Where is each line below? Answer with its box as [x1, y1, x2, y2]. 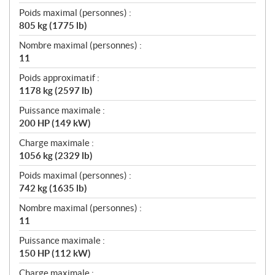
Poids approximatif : [19, 72, 99, 83]
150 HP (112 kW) [19, 248, 91, 258]
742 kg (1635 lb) [19, 183, 87, 193]
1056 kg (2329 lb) [19, 150, 93, 161]
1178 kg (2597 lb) [19, 85, 93, 96]
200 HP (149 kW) [19, 118, 91, 128]
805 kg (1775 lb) [19, 20, 87, 31]
